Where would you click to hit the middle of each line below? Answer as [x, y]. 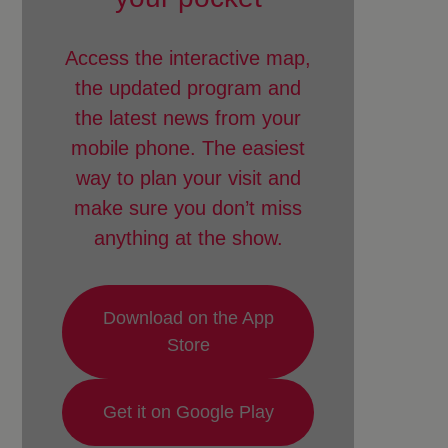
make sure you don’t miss [188, 208]
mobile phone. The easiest [188, 148]
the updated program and [188, 88]
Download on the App [188, 318]
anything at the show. [188, 238]
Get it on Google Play [188, 412]
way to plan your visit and [188, 178]
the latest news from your [188, 118]
